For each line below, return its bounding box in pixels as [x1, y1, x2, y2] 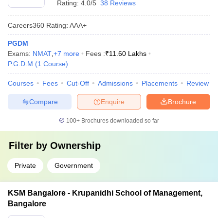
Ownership [50, 140, 101, 151]
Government [54, 162, 93, 169]
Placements [142, 79, 178, 87]
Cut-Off [67, 79, 89, 87]
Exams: [8, 50, 33, 57]
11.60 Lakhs [109, 50, 146, 57]
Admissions [98, 79, 133, 87]
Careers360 [8, 21, 44, 29]
